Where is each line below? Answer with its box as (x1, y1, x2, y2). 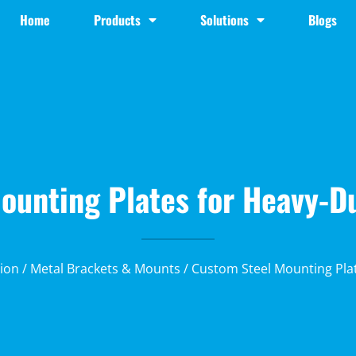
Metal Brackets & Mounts (29, 260, 180, 277)
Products (93, 10, 141, 29)
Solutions (199, 10, 249, 29)
